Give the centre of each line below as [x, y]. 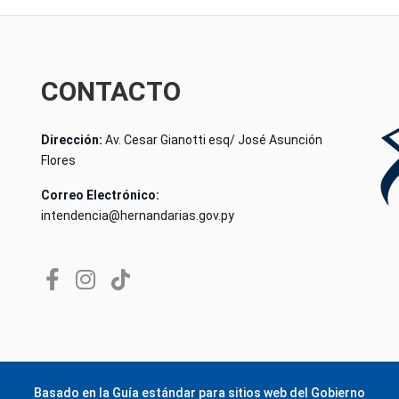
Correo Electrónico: [100, 195]
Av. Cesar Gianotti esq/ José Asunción [214, 139]
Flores [58, 160]
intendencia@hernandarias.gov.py [138, 215]
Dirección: [73, 139]
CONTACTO [111, 91]
